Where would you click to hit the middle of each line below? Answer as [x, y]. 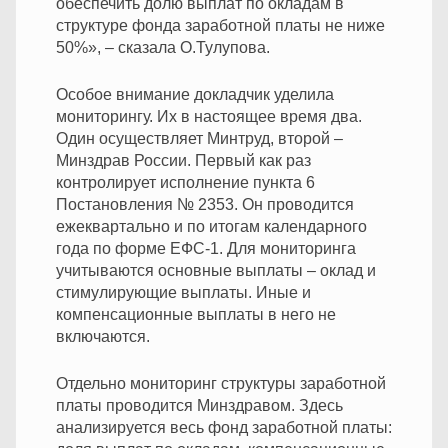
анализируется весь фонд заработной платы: [224, 427]
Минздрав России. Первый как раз [183, 160]
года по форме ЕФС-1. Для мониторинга [206, 248]
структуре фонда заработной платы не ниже [220, 25]
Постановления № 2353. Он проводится [205, 204]
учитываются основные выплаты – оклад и [216, 270]
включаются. [103, 336]
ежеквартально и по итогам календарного [211, 226]
